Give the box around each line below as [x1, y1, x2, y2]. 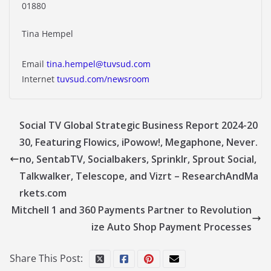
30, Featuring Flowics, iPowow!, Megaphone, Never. [19, 135, 258, 149]
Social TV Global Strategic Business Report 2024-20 [19, 119, 258, 132]
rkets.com [19, 186, 67, 200]
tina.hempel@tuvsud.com [47, 58, 151, 70]
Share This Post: [10, 252, 83, 266]
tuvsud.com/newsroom [57, 73, 149, 85]
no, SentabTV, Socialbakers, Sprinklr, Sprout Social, [19, 152, 256, 166]
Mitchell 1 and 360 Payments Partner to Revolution [11, 203, 252, 217]
